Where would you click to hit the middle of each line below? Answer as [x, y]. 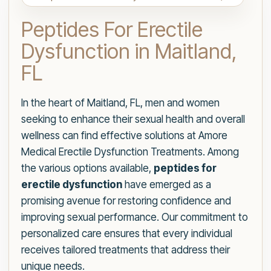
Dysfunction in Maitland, [129, 51]
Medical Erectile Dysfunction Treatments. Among [130, 152]
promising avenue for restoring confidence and [126, 201]
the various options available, [87, 168]
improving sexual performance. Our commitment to [135, 217]
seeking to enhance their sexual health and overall [133, 119]
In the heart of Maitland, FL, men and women [120, 103]
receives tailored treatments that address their [126, 250]
